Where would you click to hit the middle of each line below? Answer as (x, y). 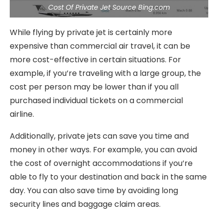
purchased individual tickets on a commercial (96, 100)
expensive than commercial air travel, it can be (100, 46)
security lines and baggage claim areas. (85, 204)
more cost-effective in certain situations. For (95, 60)
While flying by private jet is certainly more (91, 32)
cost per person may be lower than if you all (94, 87)
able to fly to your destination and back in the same (108, 177)
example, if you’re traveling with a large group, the (105, 73)
